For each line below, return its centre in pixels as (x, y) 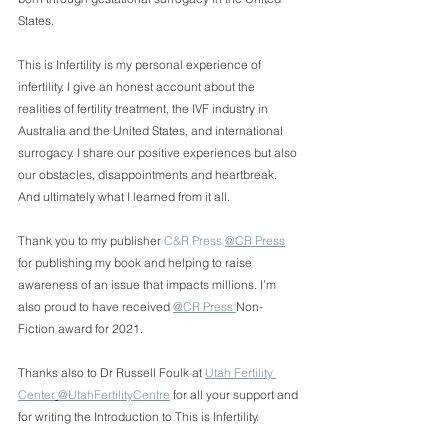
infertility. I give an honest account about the (138, 86)
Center (36, 394)
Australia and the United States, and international (152, 130)
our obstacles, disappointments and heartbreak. (149, 174)
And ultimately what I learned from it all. (124, 196)
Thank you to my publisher (91, 240)
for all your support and (235, 394)
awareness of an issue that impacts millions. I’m (148, 284)
